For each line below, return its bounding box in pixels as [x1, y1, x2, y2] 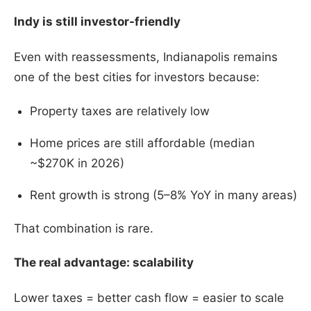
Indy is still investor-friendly [14, 14, 180, 28]
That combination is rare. [14, 221, 153, 236]
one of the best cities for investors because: [14, 70, 260, 85]
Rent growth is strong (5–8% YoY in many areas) [29, 187, 297, 202]
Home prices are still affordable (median [29, 135, 255, 150]
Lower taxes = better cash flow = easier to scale [14, 291, 284, 305]
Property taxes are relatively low [29, 103, 210, 118]
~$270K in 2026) [29, 155, 124, 170]
